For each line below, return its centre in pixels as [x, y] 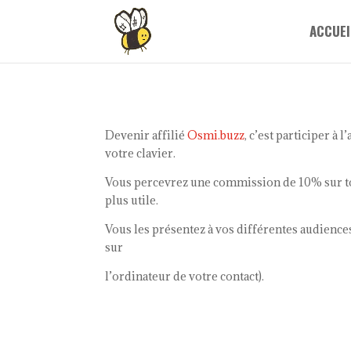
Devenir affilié [147, 135]
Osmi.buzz [216, 135]
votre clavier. [141, 153]
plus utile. [132, 200]
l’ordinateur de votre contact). [185, 276]
